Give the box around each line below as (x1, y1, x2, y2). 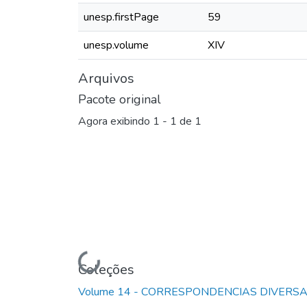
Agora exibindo (78, 114, 153, 130)
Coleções (78, 260, 134, 279)
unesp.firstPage (84, 9, 159, 25)
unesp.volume (84, 37, 149, 53)
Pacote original (78, 90, 161, 108)
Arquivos (78, 69, 134, 88)
